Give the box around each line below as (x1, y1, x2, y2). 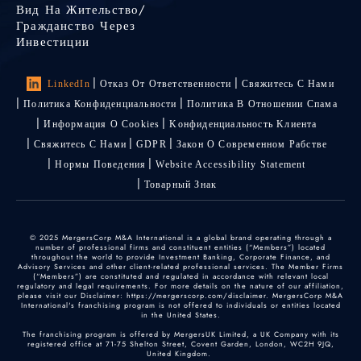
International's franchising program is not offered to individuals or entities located (20, 299, 341, 310)
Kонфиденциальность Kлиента (169, 118, 317, 130)
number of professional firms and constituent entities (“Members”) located (35, 241, 326, 252)
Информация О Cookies (44, 118, 160, 130)
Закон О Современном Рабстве (176, 138, 328, 150)
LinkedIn (48, 77, 90, 89)
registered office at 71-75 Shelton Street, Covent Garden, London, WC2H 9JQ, (27, 338, 334, 349)
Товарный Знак (143, 178, 218, 190)
